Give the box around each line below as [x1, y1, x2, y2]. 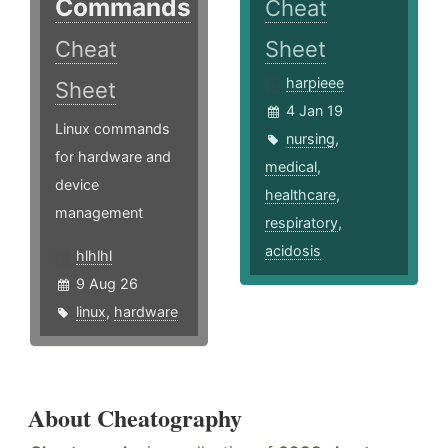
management [55, 204, 143, 222]
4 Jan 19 [286, 102, 344, 120]
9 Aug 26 [76, 275, 138, 293]
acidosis [265, 242, 322, 260]
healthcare [265, 186, 337, 204]
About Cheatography [28, 400, 242, 436]
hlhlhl [76, 247, 112, 265]
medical [265, 158, 318, 176]
